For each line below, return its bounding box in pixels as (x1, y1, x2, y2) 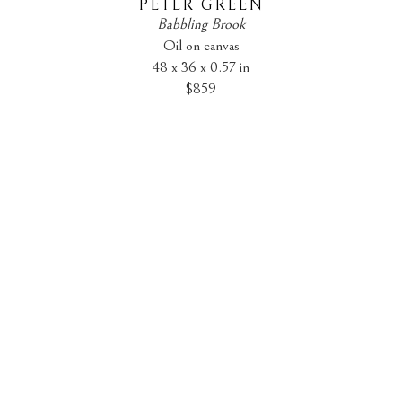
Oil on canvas (162, 36, 240, 55)
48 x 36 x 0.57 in (153, 57, 249, 76)
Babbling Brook (157, 14, 245, 33)
